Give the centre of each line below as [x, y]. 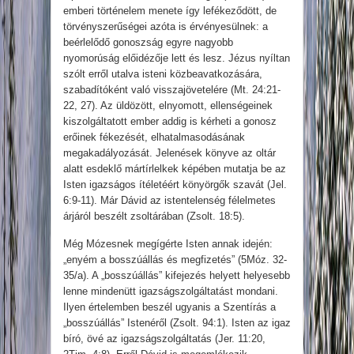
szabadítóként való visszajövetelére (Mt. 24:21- [172, 90]
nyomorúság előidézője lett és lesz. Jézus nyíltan [177, 58]
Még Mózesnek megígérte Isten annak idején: [168, 244]
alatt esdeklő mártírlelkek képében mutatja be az [175, 169]
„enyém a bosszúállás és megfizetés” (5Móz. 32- [175, 260]
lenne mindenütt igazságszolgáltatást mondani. [171, 292]
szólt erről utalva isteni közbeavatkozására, [163, 74]
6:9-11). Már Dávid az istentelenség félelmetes [169, 201]
